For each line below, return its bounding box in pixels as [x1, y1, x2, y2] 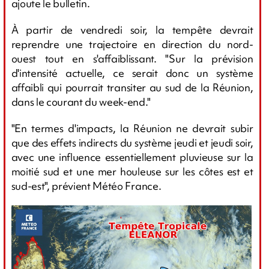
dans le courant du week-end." [11, 95, 151, 109]
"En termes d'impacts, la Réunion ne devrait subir [11, 121, 253, 136]
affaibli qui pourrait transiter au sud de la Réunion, [11, 80, 253, 95]
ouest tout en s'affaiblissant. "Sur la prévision [11, 52, 253, 66]
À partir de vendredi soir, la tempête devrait [11, 23, 253, 37]
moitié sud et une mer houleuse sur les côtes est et [11, 165, 253, 179]
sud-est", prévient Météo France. [11, 179, 162, 193]
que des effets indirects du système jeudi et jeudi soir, [11, 136, 253, 150]
